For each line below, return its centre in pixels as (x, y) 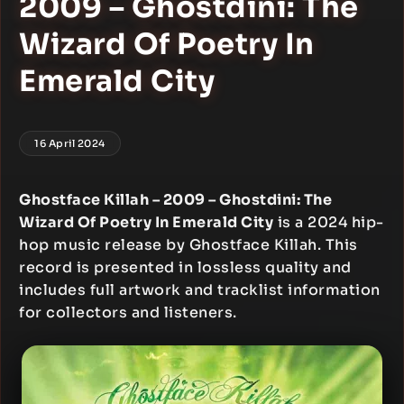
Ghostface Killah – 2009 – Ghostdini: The (175, 200)
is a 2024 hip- (329, 222)
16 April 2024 (70, 143)
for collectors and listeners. (128, 312)
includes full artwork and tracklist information (200, 290)
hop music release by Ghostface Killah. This (188, 245)
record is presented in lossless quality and (185, 267)
